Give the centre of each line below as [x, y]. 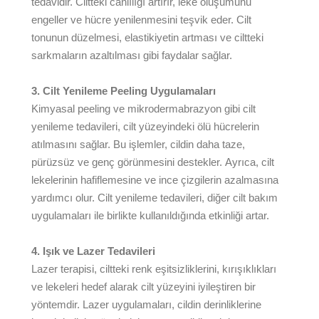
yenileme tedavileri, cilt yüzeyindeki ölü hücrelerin [145, 126]
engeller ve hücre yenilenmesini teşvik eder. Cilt [141, 20]
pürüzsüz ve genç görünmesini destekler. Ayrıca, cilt [153, 162]
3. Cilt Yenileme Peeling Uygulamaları [124, 91]
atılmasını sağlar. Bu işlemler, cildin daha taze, [138, 144]
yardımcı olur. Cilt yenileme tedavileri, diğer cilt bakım [155, 198]
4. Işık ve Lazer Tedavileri [93, 251]
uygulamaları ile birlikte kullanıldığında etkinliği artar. [150, 215]
